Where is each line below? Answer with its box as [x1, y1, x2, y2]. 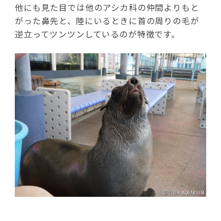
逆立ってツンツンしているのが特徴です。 [15, 28, 180, 40]
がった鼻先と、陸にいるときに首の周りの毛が [15, 14, 199, 27]
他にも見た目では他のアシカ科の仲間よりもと [15, 1, 199, 13]
